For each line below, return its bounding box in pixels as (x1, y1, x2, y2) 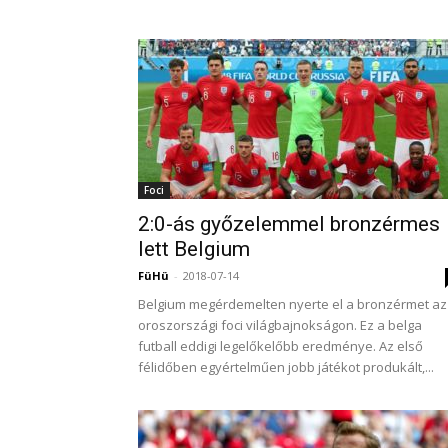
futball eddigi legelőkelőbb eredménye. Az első (138, 337, 423, 355)
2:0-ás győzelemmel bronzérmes (138, 212, 440, 236)
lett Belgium (138, 237, 250, 261)
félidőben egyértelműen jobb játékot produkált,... (138, 358, 434, 376)
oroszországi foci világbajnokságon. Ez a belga (138, 316, 422, 334)
